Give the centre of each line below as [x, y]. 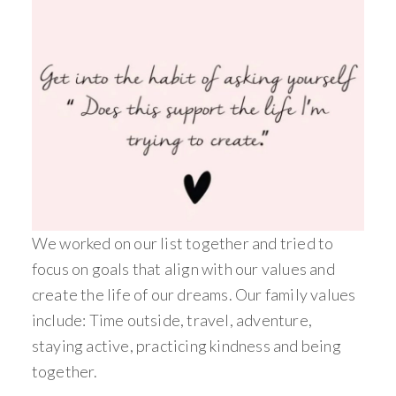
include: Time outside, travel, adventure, [172, 320]
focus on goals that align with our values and [183, 269]
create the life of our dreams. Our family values [194, 295]
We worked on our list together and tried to [183, 244]
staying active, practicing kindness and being [186, 346]
